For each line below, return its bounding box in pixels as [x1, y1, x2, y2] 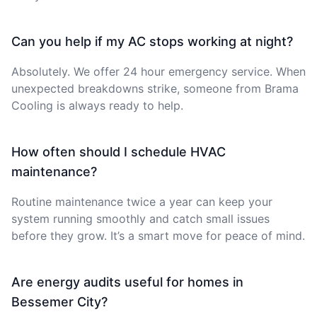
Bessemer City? [11, 294, 108, 309]
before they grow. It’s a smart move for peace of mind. [11, 228, 305, 243]
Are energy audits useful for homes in [11, 274, 243, 289]
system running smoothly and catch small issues [11, 211, 270, 226]
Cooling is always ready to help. [11, 98, 183, 113]
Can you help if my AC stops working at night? [11, 33, 293, 49]
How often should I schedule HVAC [11, 144, 226, 159]
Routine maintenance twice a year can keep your [11, 194, 272, 209]
